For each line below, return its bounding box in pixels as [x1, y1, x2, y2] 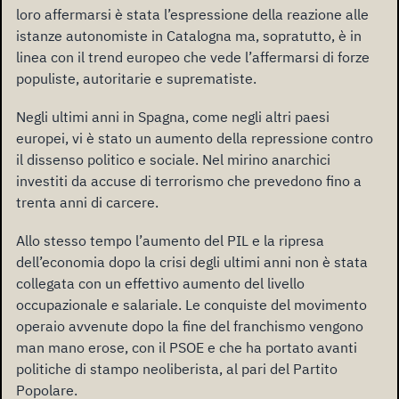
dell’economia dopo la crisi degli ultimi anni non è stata [16, 253, 368, 272]
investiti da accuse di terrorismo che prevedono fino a [16, 172, 362, 191]
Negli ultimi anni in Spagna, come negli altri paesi [16, 108, 330, 126]
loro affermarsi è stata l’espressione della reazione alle [16, 5, 369, 23]
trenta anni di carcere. [16, 193, 159, 212]
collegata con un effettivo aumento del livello [16, 274, 305, 293]
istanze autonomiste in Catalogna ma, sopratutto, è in [16, 27, 362, 45]
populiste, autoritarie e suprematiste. [16, 69, 256, 87]
